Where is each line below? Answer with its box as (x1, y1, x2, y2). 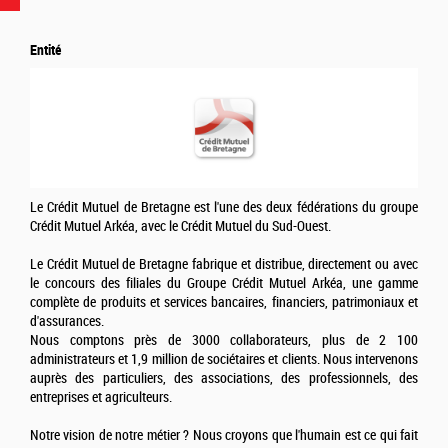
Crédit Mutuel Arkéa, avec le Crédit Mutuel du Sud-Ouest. (30, 218, 331, 236)
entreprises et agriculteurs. (30, 389, 172, 407)
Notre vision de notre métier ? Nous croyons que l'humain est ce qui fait (30, 427, 418, 445)
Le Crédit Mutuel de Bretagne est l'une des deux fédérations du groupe (30, 199, 418, 217)
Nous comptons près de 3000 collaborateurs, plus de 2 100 (30, 332, 418, 350)
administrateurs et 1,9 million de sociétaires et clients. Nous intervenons (30, 351, 418, 369)
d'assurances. (30, 313, 104, 331)
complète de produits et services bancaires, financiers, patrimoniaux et (30, 294, 418, 312)
